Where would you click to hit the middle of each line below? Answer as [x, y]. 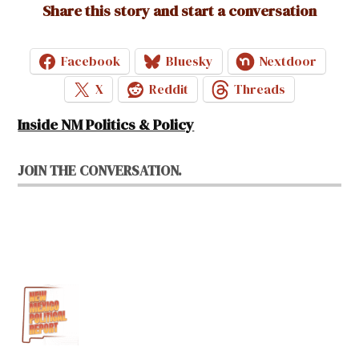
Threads [260, 89]
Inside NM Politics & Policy [106, 124]
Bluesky [190, 61]
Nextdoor [288, 61]
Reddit [169, 89]
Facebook [91, 61]
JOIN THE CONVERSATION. [100, 170]
